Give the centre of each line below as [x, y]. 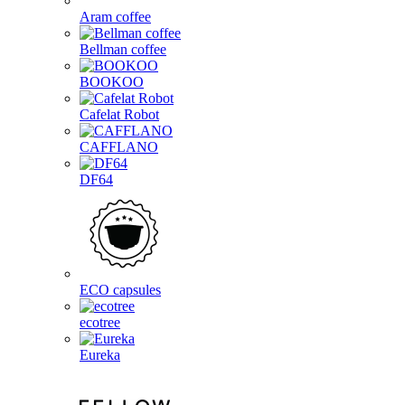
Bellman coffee [123, 49]
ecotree [100, 322]
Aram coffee [115, 17]
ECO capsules [120, 290]
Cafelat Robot [119, 114]
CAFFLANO [119, 147]
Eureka [100, 355]
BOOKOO [112, 82]
